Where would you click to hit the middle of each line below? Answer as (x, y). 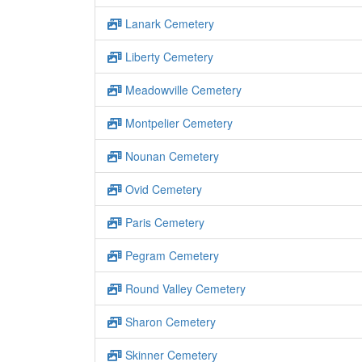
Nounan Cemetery (170, 156)
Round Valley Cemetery (184, 288)
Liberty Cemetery (168, 57)
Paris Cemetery (163, 222)
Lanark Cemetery (168, 23)
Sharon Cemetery (169, 322)
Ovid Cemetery (162, 189)
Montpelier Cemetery (177, 123)
